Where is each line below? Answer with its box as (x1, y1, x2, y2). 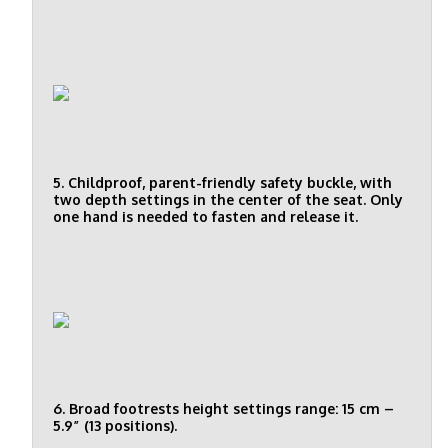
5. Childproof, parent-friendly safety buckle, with (53, 174, 392, 192)
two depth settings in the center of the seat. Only (53, 191, 403, 209)
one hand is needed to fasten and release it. (53, 208, 358, 226)
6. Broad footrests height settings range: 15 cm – (53, 400, 394, 418)
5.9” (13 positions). (53, 417, 177, 435)
